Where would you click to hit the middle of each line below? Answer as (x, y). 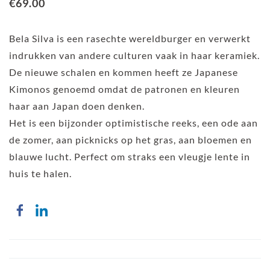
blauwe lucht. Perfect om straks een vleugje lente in (130, 156)
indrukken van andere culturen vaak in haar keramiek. (134, 55)
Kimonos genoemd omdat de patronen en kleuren (124, 89)
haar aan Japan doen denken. (78, 106)
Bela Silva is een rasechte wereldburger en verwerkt (130, 38)
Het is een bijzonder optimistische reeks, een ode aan (133, 123)
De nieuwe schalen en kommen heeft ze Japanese (124, 72)
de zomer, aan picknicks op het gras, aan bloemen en (130, 140)
